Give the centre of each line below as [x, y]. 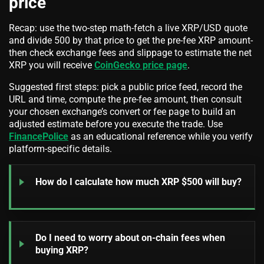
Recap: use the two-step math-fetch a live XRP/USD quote [128, 28]
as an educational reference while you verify [161, 137]
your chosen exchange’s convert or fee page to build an [122, 112]
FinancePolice [39, 137]
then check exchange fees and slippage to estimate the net [130, 53]
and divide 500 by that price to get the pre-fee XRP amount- [131, 41]
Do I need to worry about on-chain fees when [130, 238]
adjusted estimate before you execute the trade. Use [116, 124]
